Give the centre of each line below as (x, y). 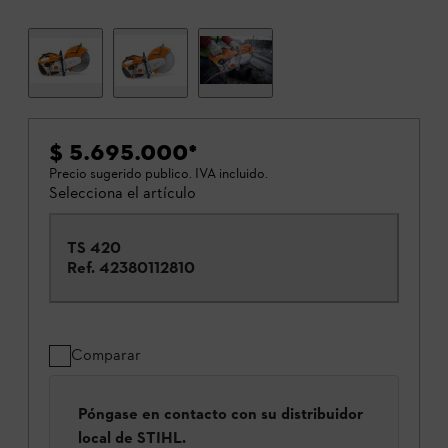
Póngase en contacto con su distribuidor (220, 413)
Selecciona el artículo (122, 193)
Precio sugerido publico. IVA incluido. (158, 174)
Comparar (106, 355)
